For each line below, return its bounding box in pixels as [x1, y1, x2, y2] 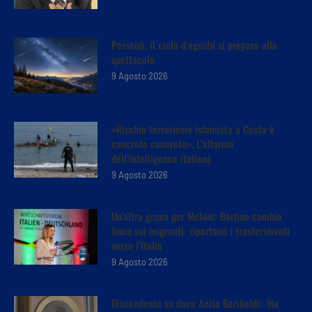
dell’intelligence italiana [111, 150, 212, 166]
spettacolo [111, 51, 155, 67]
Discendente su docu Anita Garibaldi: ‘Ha [111, 295, 279, 311]
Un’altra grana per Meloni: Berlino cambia [111, 208, 282, 224]
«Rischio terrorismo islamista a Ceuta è [111, 120, 274, 136]
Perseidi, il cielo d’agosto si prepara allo [111, 36, 277, 52]
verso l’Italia [111, 237, 162, 253]
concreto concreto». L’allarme [111, 135, 234, 151]
